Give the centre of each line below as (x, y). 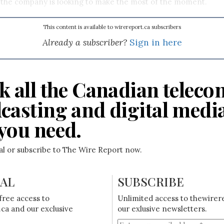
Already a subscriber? (84, 42)
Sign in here (155, 42)
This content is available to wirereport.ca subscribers (112, 27)
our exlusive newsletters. (162, 208)
